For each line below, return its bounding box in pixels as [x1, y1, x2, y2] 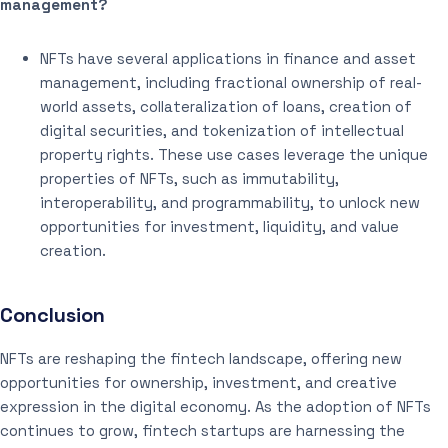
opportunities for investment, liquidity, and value [40, 216, 399, 236]
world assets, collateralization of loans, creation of [40, 96, 412, 116]
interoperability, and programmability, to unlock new [40, 192, 420, 212]
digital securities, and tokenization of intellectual [40, 120, 404, 140]
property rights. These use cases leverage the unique [40, 144, 428, 164]
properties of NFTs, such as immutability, [40, 168, 339, 188]
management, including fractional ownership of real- [40, 72, 422, 92]
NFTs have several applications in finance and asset [40, 48, 416, 68]
